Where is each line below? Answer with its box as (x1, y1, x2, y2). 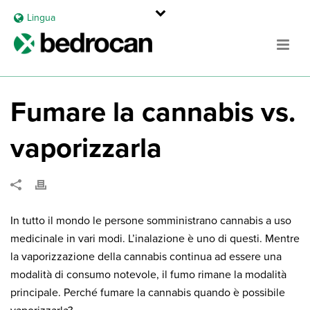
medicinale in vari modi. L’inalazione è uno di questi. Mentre (10, 232, 300, 246)
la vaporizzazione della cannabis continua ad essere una (10, 250, 282, 264)
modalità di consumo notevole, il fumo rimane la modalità (10, 268, 286, 282)
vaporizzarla (10, 131, 162, 165)
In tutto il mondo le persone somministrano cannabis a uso (10, 214, 291, 228)
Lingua (26, 12, 55, 24)
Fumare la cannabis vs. (10, 95, 295, 129)
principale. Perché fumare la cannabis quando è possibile (10, 286, 285, 300)
